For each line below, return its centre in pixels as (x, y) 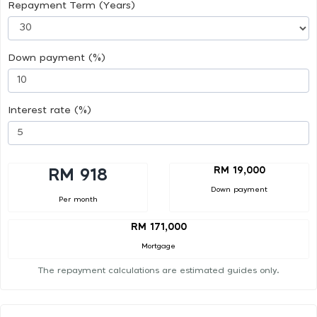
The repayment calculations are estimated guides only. (158, 271)
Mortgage (158, 247)
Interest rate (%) (50, 110)
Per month (78, 199)
